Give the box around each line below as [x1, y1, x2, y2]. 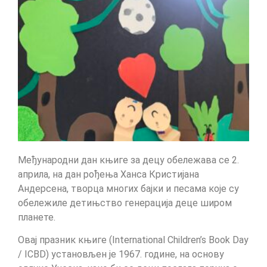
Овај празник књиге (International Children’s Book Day [18, 234, 249, 246]
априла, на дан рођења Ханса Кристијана [18, 168, 199, 180]
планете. [18, 211, 55, 223]
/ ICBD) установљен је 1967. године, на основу [18, 248, 224, 260]
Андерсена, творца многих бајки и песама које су [18, 182, 239, 194]
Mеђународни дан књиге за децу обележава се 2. [18, 154, 239, 166]
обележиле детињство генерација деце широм [18, 197, 232, 209]
